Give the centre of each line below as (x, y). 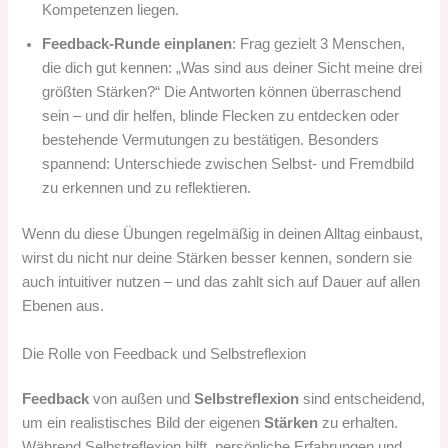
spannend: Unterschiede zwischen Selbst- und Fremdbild (228, 164)
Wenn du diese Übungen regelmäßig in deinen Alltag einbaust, (223, 234)
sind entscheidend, (362, 399)
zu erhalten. (358, 423)
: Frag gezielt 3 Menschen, (319, 44)
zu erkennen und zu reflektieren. (147, 188)
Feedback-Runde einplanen (137, 44)
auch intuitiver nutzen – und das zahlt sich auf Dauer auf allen (221, 282)
